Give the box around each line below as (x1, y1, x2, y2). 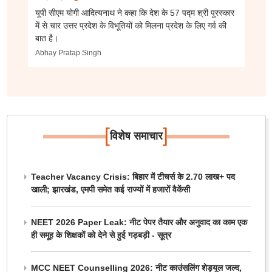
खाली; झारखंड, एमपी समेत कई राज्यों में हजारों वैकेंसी (30, 185, 190, 194)
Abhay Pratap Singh (35, 49, 101, 57)
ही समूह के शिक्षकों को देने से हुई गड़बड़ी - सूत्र (30, 230, 171, 240)
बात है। (35, 33, 58, 43)
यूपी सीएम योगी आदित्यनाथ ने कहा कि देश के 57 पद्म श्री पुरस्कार (35, 8, 234, 18)
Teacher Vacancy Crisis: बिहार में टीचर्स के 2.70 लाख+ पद (30, 172, 235, 182)
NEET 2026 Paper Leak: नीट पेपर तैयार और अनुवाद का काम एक (30, 217, 247, 227)
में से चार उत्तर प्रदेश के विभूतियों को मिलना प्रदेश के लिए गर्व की (35, 21, 226, 30)
